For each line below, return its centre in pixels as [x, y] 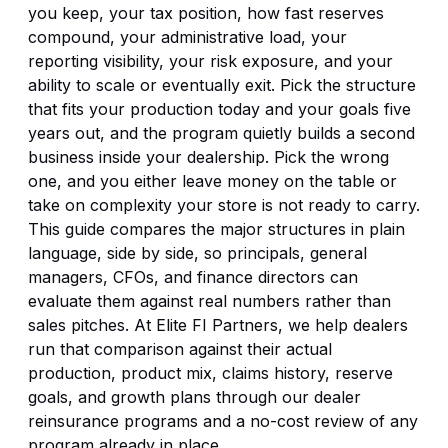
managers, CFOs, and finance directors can [193, 277]
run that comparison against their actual [180, 349]
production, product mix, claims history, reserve [210, 373]
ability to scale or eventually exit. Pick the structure [222, 85]
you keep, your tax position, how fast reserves [206, 13]
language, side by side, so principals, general [197, 253]
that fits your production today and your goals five [219, 109]
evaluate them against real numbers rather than [209, 301]
